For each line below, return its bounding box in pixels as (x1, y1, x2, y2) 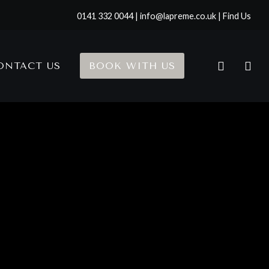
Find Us (223, 11, 251, 22)
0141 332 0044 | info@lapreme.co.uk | (77, 11, 223, 22)
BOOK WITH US (89, 60, 175, 72)
